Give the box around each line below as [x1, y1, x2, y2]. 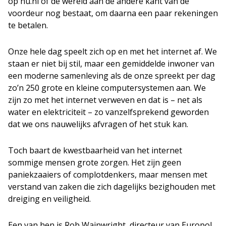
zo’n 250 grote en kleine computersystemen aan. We [8, 82, 206, 93]
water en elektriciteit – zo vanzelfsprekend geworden [8, 106, 209, 118]
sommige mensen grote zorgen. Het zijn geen [8, 157, 181, 168]
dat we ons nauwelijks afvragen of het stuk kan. [8, 119, 188, 130]
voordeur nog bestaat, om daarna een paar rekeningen [8, 8, 218, 19]
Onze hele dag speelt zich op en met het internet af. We [8, 46, 217, 57]
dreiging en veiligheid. [8, 193, 91, 204]
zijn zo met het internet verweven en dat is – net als [8, 94, 202, 105]
